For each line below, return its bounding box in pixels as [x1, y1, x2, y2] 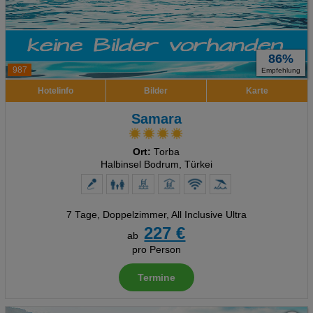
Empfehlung [261, 66, 301, 74]
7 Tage [66, 210, 97, 220]
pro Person [131, 245, 181, 255]
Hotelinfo [37, 86, 73, 96]
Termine [137, 272, 175, 283]
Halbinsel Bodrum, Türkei [100, 159, 212, 170]
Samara [131, 111, 182, 126]
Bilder [144, 86, 168, 96]
